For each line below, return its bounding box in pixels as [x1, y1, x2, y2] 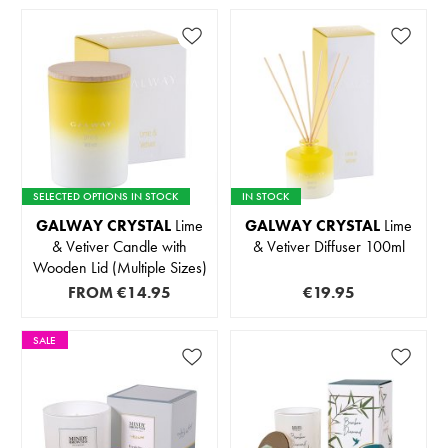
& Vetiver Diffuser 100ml [252, 236, 405, 258]
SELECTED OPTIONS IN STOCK [33, 189, 179, 204]
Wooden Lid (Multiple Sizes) [32, 257, 207, 279]
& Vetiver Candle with [52, 236, 187, 258]
